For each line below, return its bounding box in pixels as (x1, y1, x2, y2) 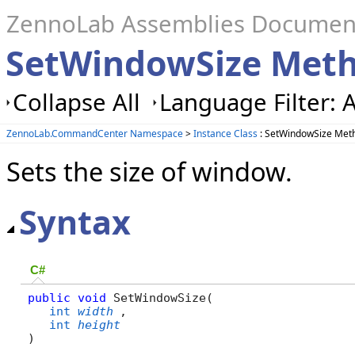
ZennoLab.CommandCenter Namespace (6, 126, 183, 140)
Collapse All (13, 86, 140, 118)
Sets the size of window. (6, 153, 292, 189)
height (77, 317, 120, 331)
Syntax (19, 200, 131, 245)
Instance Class (193, 126, 258, 140)
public (27, 290, 71, 304)
